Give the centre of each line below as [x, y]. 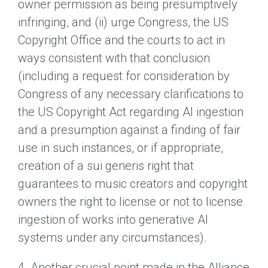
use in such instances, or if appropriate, [121, 147]
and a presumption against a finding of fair [129, 130]
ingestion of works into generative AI [113, 219]
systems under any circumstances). [112, 237]
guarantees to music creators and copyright [133, 183]
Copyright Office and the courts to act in [121, 40]
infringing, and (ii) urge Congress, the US [123, 22]
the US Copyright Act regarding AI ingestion [131, 112]
